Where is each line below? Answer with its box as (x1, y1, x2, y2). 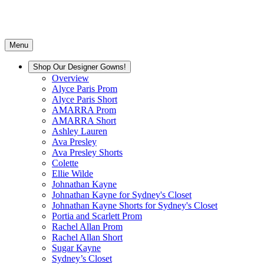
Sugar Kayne (52, 243, 101, 253)
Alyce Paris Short (52, 94, 117, 104)
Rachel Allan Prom (52, 222, 123, 232)
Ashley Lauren (52, 126, 107, 136)
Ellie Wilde (52, 169, 93, 179)
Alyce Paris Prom (52, 84, 117, 94)
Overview (52, 73, 89, 83)
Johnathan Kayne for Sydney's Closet (52, 190, 192, 200)
